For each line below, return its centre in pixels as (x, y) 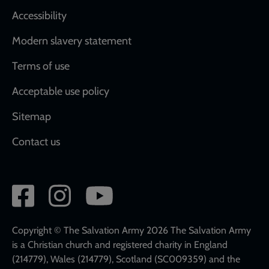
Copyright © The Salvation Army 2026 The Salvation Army (131, 230)
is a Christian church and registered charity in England (120, 244)
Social (33, 192)
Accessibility (39, 15)
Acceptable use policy (61, 91)
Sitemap (32, 116)
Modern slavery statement (72, 41)
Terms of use (41, 66)
